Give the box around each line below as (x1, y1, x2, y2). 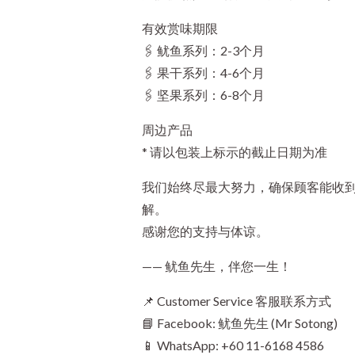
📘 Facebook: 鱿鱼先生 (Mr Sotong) (141, 315, 338, 330)
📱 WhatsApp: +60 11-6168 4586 (141, 337, 324, 353)
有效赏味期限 (141, 20, 218, 36)
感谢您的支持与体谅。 (141, 223, 269, 239)
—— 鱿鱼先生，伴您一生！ (141, 258, 292, 273)
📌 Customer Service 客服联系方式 (141, 292, 331, 308)
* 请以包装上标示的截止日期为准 (141, 143, 327, 159)
